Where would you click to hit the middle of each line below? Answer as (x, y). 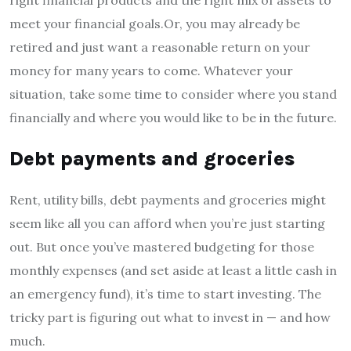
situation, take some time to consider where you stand (173, 94)
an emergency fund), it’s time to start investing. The (165, 293)
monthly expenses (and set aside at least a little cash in (173, 270)
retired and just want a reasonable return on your (160, 47)
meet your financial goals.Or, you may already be (155, 23)
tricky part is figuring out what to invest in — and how (170, 317)
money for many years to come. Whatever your (151, 70)
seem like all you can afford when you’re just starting (167, 223)
